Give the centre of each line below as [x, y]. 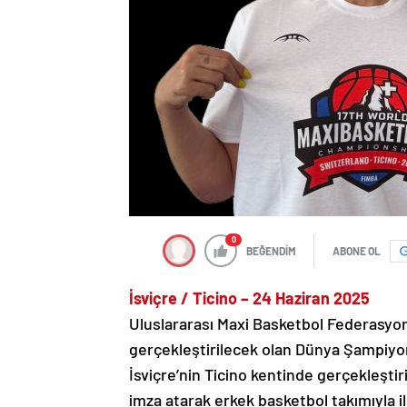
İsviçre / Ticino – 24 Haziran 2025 [249, 298]
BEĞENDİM [271, 251]
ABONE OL [357, 251]
